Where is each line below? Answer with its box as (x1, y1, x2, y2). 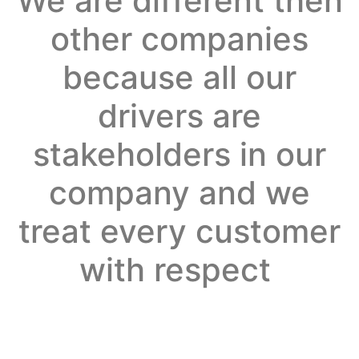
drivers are (98, 95, 261, 135)
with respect (79, 249, 280, 289)
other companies (50, 18, 309, 58)
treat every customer (18, 211, 341, 251)
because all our (63, 57, 296, 97)
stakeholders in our (33, 134, 326, 174)
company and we (49, 172, 310, 212)
